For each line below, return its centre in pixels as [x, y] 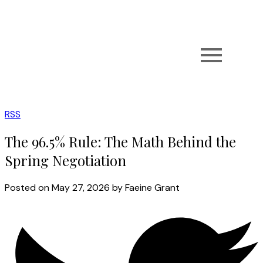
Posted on [28, 187]
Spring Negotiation [65, 160]
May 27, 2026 [81, 187]
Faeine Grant [152, 187]
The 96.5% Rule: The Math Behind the [120, 141]
